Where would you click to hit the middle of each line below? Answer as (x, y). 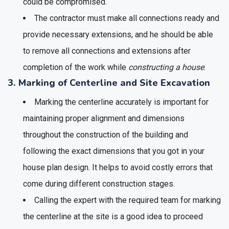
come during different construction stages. (99, 184)
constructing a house (166, 67)
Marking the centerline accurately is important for (121, 102)
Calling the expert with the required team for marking (128, 200)
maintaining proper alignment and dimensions (104, 118)
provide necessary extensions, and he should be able (118, 34)
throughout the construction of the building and (106, 134)
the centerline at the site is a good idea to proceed (113, 216)
